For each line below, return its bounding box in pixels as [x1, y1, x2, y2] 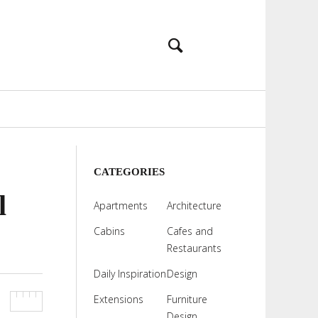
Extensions [93, 292, 143, 306]
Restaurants [166, 241, 221, 255]
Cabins [93, 224, 125, 238]
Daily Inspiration [93, 267, 166, 280]
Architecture [166, 199, 221, 212]
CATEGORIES [93, 166, 165, 177]
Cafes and [166, 224, 213, 238]
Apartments [93, 199, 148, 212]
